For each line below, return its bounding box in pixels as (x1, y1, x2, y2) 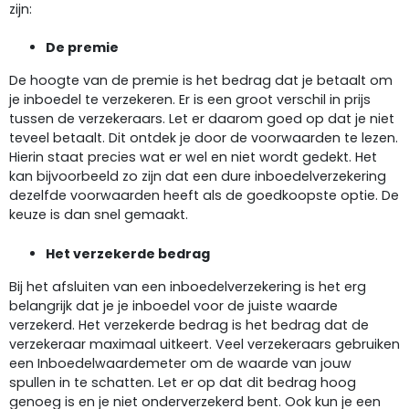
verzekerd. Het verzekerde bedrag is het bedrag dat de (9, 316, 369, 335)
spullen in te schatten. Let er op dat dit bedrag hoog (9, 373, 356, 393)
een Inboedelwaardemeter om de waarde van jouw (9, 354, 351, 373)
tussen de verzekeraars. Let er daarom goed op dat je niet (9, 110, 394, 129)
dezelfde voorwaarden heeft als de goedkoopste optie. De (9, 186, 399, 205)
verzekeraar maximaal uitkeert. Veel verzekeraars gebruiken (9, 335, 400, 354)
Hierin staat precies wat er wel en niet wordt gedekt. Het (9, 148, 377, 167)
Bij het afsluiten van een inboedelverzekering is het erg (9, 278, 366, 297)
